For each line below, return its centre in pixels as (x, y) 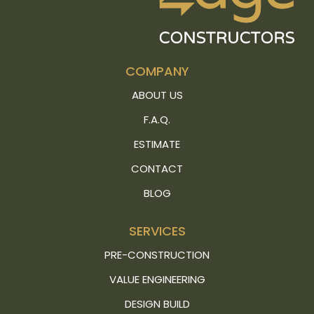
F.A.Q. (157, 119)
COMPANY (157, 71)
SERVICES (157, 231)
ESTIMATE (157, 144)
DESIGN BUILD (157, 303)
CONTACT (157, 168)
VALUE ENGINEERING (157, 279)
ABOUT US (157, 95)
